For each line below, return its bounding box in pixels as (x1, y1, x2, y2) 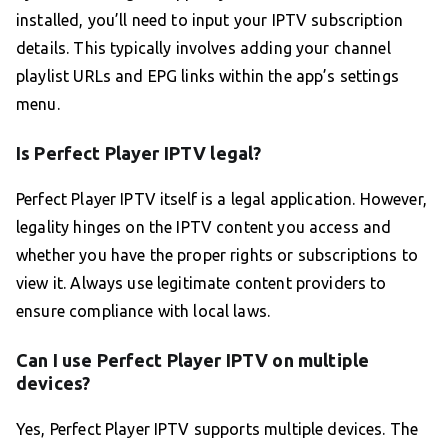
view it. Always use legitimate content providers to (16, 274, 387, 293)
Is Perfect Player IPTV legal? (16, 143, 262, 164)
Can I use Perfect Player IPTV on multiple (16, 350, 370, 371)
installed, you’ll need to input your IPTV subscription (16, 11, 404, 30)
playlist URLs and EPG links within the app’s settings (16, 67, 399, 86)
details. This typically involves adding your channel (16, 39, 391, 58)
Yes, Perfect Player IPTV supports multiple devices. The (16, 420, 419, 439)
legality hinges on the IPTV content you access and (16, 218, 392, 237)
